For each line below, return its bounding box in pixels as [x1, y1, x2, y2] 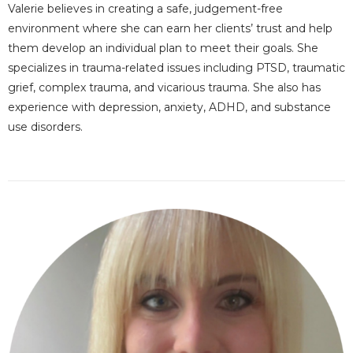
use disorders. [8, 120, 83, 134]
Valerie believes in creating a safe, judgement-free [8, 2, 283, 16]
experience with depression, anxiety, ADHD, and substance [8, 100, 331, 114]
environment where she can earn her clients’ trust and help [8, 21, 333, 35]
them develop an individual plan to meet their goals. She [8, 41, 318, 55]
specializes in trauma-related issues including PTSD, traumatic [8, 61, 345, 75]
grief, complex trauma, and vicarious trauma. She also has [8, 80, 321, 95]
